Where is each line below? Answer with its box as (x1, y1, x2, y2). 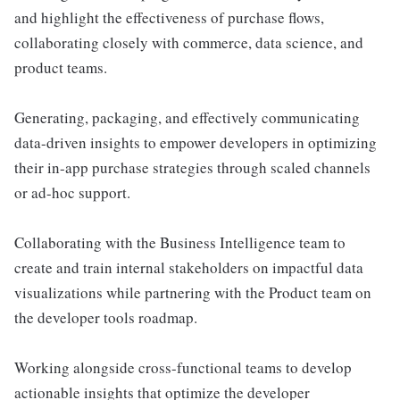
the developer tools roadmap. (14, 307, 197, 328)
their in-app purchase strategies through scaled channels (14, 157, 371, 178)
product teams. (14, 57, 107, 78)
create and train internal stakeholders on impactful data (14, 257, 363, 278)
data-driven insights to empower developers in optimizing (14, 132, 377, 153)
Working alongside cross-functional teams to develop (14, 357, 352, 378)
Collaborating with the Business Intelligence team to (14, 232, 346, 253)
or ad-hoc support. (14, 182, 130, 203)
